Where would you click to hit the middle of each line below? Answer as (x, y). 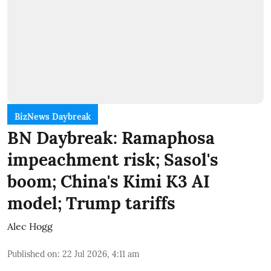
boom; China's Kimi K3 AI (109, 181)
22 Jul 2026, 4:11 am (101, 254)
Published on (32, 254)
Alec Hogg (30, 226)
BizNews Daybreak (53, 117)
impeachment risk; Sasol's (113, 160)
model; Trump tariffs (91, 203)
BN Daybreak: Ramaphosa (111, 138)
